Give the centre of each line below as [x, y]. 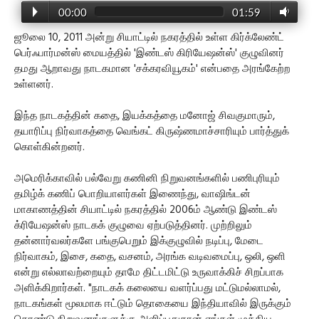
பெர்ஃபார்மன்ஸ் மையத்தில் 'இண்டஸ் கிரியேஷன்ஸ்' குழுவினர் [149, 53]
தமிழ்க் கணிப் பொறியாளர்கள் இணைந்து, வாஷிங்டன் [132, 194]
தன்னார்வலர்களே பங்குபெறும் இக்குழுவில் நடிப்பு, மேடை [139, 241]
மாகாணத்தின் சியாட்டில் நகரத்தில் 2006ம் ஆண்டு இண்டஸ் [146, 210]
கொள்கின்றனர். [49, 147]
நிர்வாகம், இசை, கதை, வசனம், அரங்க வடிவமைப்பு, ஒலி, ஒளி [150, 257]
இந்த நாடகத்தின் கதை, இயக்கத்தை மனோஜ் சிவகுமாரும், [145, 116]
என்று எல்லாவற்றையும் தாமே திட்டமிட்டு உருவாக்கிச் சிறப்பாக [149, 272]
